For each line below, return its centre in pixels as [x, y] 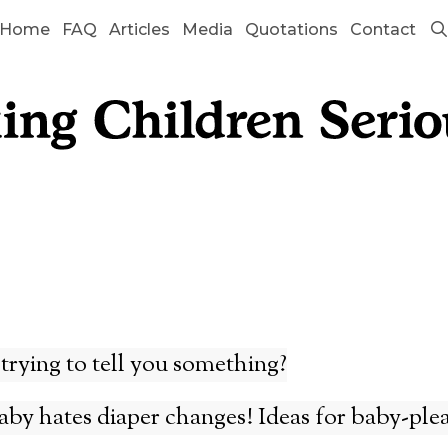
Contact [383, 29]
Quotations [292, 29]
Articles [140, 29]
